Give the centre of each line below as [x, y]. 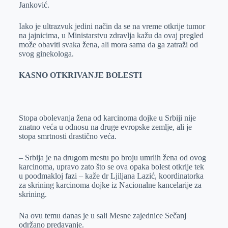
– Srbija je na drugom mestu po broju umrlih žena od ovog [112, 158]
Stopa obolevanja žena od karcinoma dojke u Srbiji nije [107, 118]
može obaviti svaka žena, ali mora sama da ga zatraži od [108, 45]
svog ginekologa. [46, 54]
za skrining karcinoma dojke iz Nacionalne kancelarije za [110, 185]
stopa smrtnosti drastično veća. [67, 136]
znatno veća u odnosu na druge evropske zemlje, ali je [105, 127]
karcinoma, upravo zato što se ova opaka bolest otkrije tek [111, 167]
